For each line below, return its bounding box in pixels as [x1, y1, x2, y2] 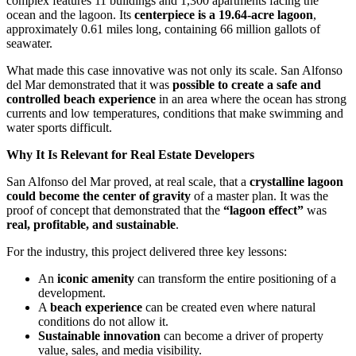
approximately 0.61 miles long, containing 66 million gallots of [6, 22, 320, 37]
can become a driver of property [164, 329, 323, 343]
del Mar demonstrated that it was [6, 78, 172, 92]
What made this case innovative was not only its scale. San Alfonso [6, 64, 342, 78]
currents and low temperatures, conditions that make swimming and [6, 106, 343, 121]
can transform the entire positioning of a [134, 272, 336, 286]
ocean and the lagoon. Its [6, 8, 134, 22]
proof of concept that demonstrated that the [6, 203, 223, 218]
